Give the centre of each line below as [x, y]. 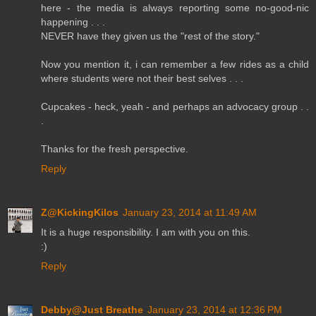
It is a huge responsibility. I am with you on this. [146, 232]
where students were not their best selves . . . [142, 79]
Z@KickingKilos [80, 213]
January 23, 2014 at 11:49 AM [190, 213]
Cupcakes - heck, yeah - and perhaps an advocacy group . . [175, 107]
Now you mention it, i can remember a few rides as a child [175, 65]
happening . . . [73, 22]
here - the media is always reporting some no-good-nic [175, 8]
